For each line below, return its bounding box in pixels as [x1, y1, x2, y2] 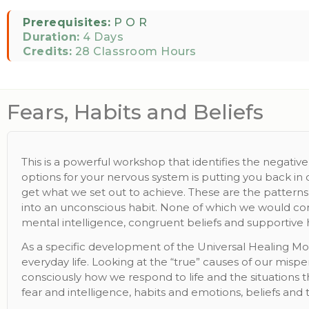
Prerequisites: [23, 16, 110, 29]
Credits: [23, 45, 72, 58]
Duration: [23, 30, 80, 43]
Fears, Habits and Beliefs [7, 99, 263, 125]
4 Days [79, 30, 123, 43]
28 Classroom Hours [72, 45, 197, 58]
